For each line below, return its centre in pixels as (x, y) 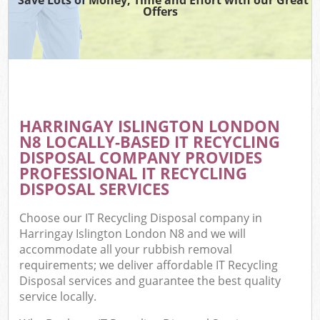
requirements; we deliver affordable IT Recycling (149, 265)
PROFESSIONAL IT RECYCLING (134, 173)
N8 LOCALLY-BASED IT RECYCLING (150, 141)
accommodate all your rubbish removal (126, 250)
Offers (160, 11)
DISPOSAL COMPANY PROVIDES (141, 157)
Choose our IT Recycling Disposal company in (141, 218)
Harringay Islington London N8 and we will (133, 234)
